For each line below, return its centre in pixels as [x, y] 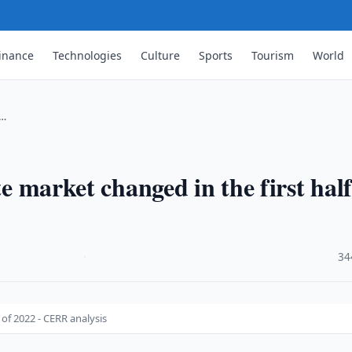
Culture [161, 55]
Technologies [88, 55]
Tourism [273, 55]
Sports [216, 55]
